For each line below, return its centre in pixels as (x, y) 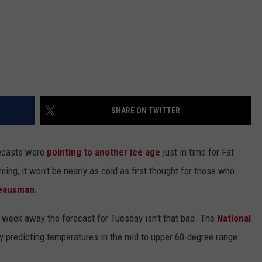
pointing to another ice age (104, 152)
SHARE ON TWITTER (146, 111)
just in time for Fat (197, 152)
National (234, 218)
